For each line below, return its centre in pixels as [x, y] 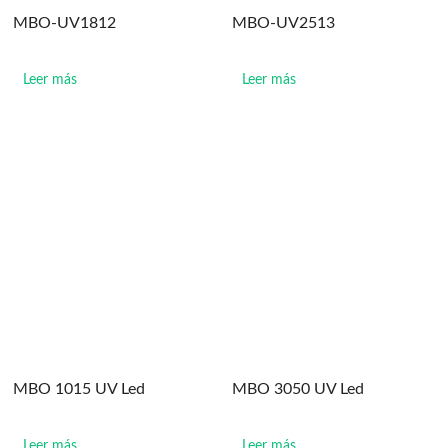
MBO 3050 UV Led [298, 389]
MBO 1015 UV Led [79, 389]
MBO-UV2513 [284, 23]
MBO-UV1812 [65, 23]
